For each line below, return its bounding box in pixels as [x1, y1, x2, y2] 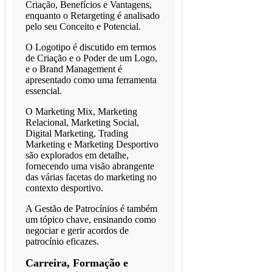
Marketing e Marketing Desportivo [25, 139, 158, 150]
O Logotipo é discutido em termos [25, 42, 156, 53]
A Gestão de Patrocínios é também [25, 203, 157, 214]
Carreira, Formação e [25, 257, 128, 270]
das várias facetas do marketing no [25, 172, 157, 183]
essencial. [25, 86, 62, 97]
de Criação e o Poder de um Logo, [25, 53, 157, 64]
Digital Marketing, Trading [25, 128, 128, 139]
